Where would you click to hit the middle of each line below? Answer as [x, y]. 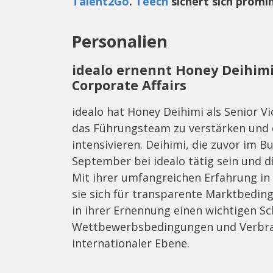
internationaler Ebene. [131, 243]
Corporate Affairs [129, 85]
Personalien [120, 41]
